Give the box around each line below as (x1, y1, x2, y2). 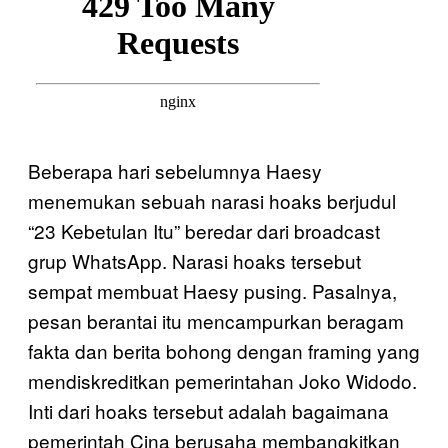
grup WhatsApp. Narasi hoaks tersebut (28, 246, 361, 274)
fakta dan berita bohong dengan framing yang (28, 336, 420, 364)
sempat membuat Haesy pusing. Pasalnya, (28, 276, 397, 304)
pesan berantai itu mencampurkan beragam (28, 306, 404, 334)
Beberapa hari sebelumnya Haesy (28, 156, 322, 184)
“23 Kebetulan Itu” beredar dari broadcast (28, 216, 380, 244)
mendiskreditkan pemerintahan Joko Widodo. (28, 366, 417, 394)
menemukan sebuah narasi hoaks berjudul (28, 186, 396, 214)
